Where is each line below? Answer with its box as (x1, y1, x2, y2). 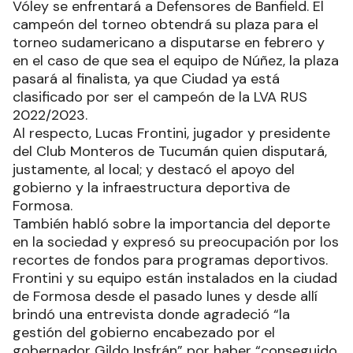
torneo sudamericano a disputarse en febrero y (13, 33, 325, 53)
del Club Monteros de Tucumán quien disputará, (13, 142, 327, 162)
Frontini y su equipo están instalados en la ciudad (13, 269, 337, 288)
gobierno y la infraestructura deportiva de (13, 178, 290, 198)
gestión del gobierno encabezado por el (13, 323, 275, 343)
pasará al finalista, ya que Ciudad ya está (13, 69, 280, 89)
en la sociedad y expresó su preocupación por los (13, 232, 339, 252)
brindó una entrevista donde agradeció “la (13, 305, 290, 325)
